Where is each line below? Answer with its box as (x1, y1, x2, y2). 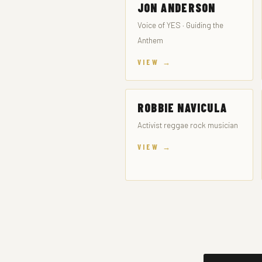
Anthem (137, 35, 163, 45)
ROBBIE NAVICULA (137, 101, 227, 115)
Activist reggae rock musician (137, 120, 238, 130)
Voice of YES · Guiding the (137, 20, 223, 30)
